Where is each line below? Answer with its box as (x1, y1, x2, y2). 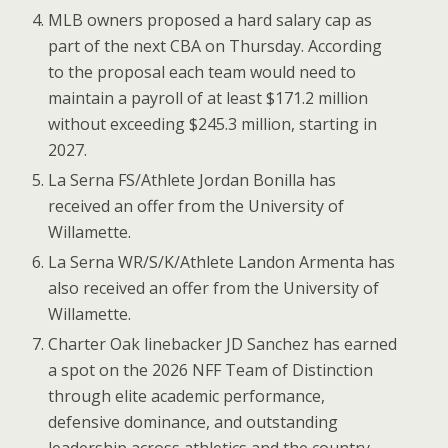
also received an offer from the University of (48, 276, 380, 299)
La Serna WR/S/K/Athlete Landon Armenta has (48, 250, 396, 273)
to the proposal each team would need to (48, 60, 357, 83)
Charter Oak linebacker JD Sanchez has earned (48, 333, 398, 356)
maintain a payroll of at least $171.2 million (48, 86, 369, 109)
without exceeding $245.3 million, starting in (48, 112, 378, 135)
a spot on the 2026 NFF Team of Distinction (48, 359, 374, 382)
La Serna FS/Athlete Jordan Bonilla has (48, 168, 337, 191)
